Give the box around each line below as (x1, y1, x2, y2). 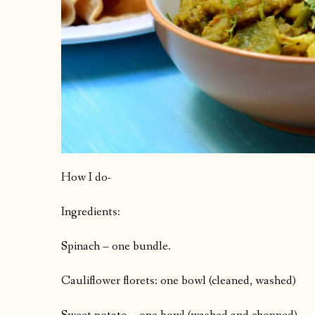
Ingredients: (61, 204, 120, 221)
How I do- (61, 169, 111, 186)
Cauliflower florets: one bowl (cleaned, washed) (61, 273, 296, 290)
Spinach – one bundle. (61, 238, 171, 255)
